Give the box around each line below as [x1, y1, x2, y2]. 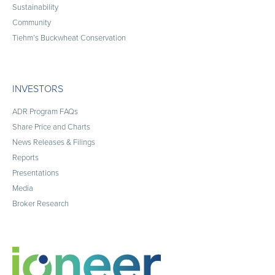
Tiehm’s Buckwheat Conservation [12, 31, 126, 44]
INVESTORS [12, 81, 63, 96]
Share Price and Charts [12, 120, 90, 133]
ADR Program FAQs [12, 105, 78, 117]
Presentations [12, 166, 59, 179]
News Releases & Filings [12, 136, 95, 148]
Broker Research [12, 197, 69, 209]
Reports [12, 151, 39, 163]
